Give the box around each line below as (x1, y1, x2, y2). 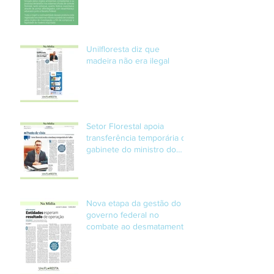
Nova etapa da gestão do (86, 198, 181, 209)
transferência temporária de (86, 133, 191, 143)
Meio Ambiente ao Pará (86, 156, 174, 166)
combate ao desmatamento (86, 221, 188, 232)
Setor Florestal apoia (86, 121, 164, 131)
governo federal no (86, 210, 159, 220)
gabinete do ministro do (86, 144, 176, 155)
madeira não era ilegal (86, 56, 169, 66)
